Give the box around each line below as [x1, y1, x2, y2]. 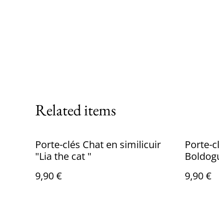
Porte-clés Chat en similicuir [35, 138, 161, 151]
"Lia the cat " [35, 150, 91, 163]
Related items [35, 100, 116, 120]
